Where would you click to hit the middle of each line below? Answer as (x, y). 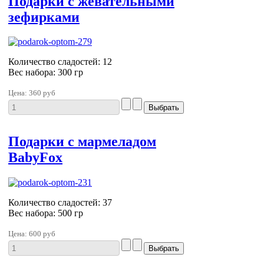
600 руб (42, 234)
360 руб (42, 93)
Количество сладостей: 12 (60, 62)
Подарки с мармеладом (82, 142)
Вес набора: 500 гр (46, 213)
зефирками (44, 17)
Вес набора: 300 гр (46, 72)
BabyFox (35, 158)
